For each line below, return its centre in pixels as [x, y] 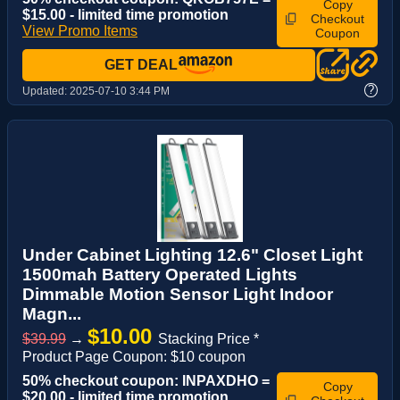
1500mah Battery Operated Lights [160, 275]
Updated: [46, 92]
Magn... [52, 314]
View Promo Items [80, 30]
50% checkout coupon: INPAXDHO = [146, 381]
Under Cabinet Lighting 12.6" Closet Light [192, 255]
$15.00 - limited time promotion [125, 14]
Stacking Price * [208, 339]
